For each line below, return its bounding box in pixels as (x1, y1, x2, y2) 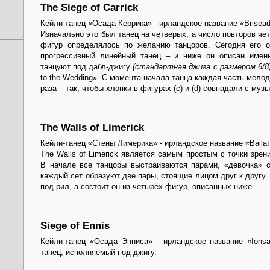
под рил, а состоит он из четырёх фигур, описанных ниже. (40, 182, 254, 192)
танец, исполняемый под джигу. (40, 248, 157, 257)
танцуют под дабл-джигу (40, 62, 133, 72)
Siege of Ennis (40, 219, 110, 231)
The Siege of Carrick (40, 1, 138, 13)
